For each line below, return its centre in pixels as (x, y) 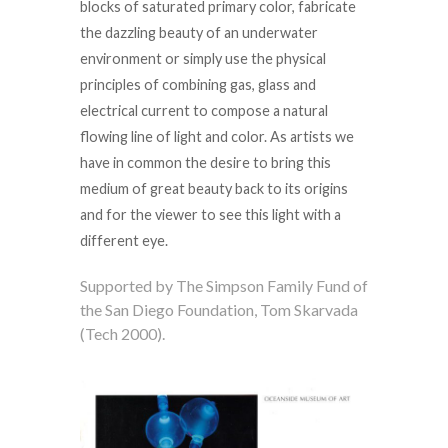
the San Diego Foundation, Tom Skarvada (219, 310)
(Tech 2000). (122, 334)
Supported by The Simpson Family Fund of (224, 286)
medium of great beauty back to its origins (214, 189)
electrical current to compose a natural (204, 111)
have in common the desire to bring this (205, 163)
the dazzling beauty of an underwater (199, 33)
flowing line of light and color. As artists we (217, 137)
